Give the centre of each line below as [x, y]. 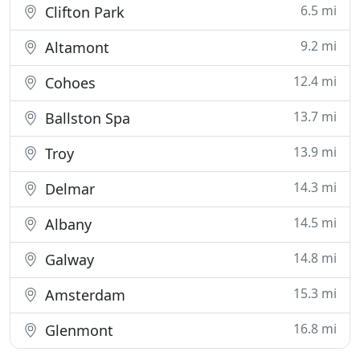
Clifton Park [83, 12]
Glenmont [77, 330]
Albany [66, 224]
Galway [67, 260]
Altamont [75, 47]
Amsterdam [83, 295]
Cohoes [68, 83]
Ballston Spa [86, 118]
